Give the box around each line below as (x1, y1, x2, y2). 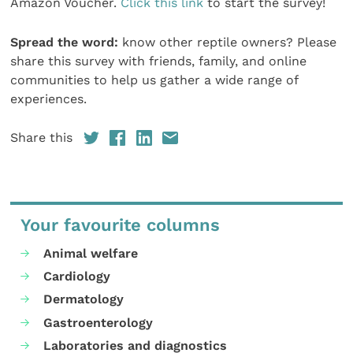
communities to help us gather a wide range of (10, 72, 299, 88)
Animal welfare (43, 246, 139, 262)
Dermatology (43, 292, 124, 307)
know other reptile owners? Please (118, 35, 337, 50)
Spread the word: (10, 35, 119, 50)
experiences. (10, 91, 87, 107)
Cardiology (43, 269, 111, 284)
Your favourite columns (20, 214, 221, 235)
